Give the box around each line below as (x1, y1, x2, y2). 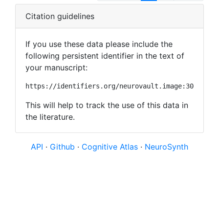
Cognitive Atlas (82, 141, 140, 152)
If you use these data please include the (25, 39, 173, 49)
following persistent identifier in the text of (25, 50, 184, 61)
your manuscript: (25, 62, 88, 72)
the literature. (25, 111, 75, 122)
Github (50, 141, 77, 152)
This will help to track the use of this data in (25, 100, 188, 110)
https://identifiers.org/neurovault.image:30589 (25, 82, 205, 90)
